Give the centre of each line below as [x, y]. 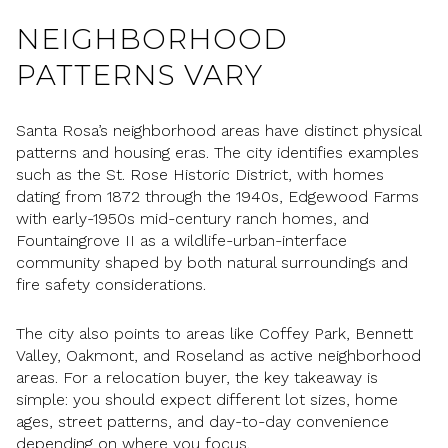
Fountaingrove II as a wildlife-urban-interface [181, 240]
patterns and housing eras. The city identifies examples [217, 152]
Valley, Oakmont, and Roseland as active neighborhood [218, 355]
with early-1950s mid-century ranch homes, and [192, 218]
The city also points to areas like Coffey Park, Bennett [214, 333]
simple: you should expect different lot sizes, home [207, 399]
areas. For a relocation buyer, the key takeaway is [197, 377]
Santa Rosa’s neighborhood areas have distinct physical [218, 130]
